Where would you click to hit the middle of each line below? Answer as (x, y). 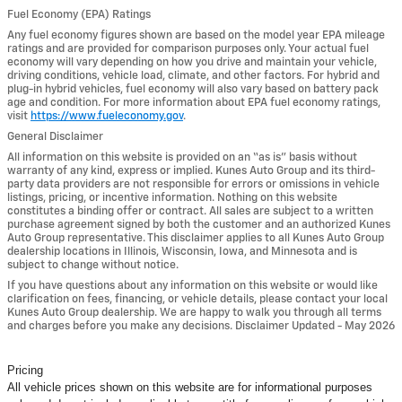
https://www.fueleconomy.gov (107, 117)
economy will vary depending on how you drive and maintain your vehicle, (192, 63)
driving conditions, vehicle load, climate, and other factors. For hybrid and (193, 76)
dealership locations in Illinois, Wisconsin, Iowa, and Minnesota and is (182, 252)
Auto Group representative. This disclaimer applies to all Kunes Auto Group (196, 239)
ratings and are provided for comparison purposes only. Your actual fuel (188, 49)
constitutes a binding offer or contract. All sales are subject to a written (190, 212)
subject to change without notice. (93, 266)
